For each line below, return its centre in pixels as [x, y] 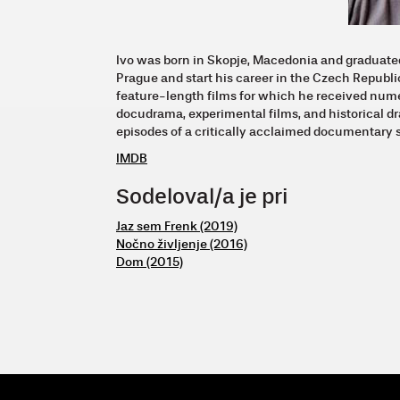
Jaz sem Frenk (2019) [177, 226]
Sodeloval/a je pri [202, 196]
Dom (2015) [150, 262]
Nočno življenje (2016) [182, 244]
